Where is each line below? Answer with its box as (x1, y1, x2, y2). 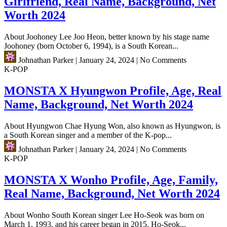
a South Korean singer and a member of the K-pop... (4, 131, 172, 140)
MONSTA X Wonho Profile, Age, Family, (4, 173, 218, 186)
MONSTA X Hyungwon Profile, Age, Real (4, 84, 221, 98)
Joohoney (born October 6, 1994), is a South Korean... (4, 42, 178, 51)
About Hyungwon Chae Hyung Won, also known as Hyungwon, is (4, 122, 220, 131)
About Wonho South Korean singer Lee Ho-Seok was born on (4, 210, 204, 219)
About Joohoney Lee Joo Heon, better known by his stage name (4, 32, 209, 42)
